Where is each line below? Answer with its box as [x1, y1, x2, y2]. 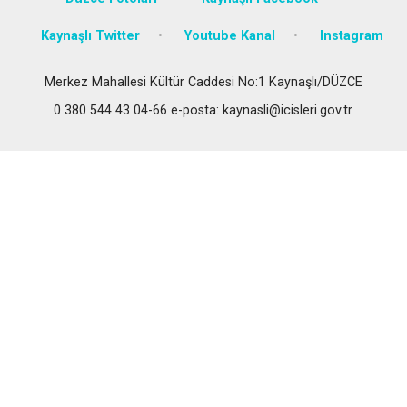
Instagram [320, 27, 384, 44]
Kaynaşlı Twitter [41, 27, 141, 44]
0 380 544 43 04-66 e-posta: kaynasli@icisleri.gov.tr [54, 102, 353, 118]
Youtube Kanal [184, 27, 276, 44]
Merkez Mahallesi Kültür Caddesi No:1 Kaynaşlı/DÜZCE [45, 74, 362, 90]
